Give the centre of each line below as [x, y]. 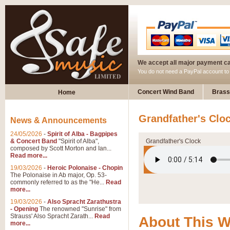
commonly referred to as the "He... [58, 182]
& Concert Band [34, 141]
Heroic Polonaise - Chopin [85, 168]
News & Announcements [59, 120]
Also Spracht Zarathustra [84, 202]
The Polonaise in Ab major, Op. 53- [59, 175]
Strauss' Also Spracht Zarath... [52, 216]
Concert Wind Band [166, 92]
